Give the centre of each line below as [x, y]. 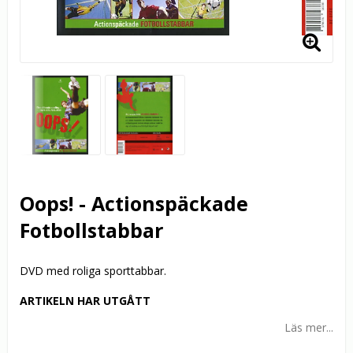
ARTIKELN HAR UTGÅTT [85, 301]
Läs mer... [309, 328]
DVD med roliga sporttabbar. [93, 271]
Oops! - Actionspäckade [134, 204]
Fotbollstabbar [91, 230]
